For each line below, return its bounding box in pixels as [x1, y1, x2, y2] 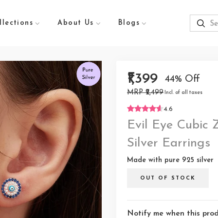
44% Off [165, 74, 200, 84]
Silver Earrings [127, 137, 210, 150]
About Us [57, 19, 94, 27]
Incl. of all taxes [164, 90, 202, 95]
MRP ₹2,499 [127, 89, 163, 96]
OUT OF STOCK [140, 175, 196, 181]
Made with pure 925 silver [127, 157, 214, 164]
